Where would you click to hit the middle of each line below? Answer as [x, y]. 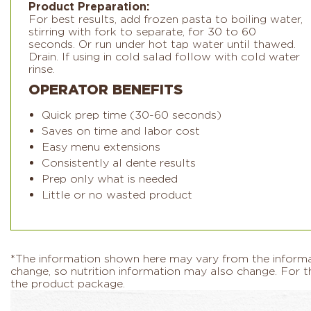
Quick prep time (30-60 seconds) [132, 115]
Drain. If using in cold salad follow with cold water [164, 57]
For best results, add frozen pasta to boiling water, [166, 19]
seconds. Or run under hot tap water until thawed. [162, 44]
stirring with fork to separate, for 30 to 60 [142, 32]
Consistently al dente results [119, 163]
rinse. [42, 69]
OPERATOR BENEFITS [106, 90]
